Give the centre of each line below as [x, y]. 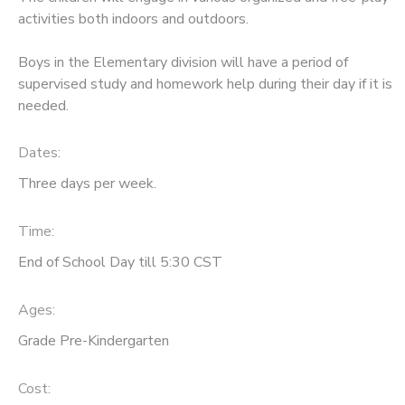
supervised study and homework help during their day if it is [205, 84]
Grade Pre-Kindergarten [94, 340]
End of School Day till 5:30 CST [120, 263]
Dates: [39, 153]
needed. [43, 105]
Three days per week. [87, 184]
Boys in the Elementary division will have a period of [183, 62]
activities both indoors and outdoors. [133, 19]
